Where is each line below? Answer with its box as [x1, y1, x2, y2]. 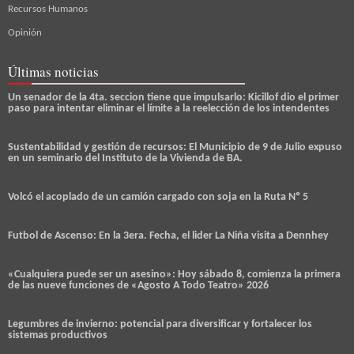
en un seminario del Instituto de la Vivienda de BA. [8, 153, 243, 165]
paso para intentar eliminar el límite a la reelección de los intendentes [8, 103, 330, 115]
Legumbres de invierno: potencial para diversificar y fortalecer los [8, 318, 312, 331]
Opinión [8, 28, 42, 39]
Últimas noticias [8, 62, 99, 81]
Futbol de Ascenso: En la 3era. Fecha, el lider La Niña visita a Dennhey [8, 230, 329, 243]
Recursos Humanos [8, 4, 88, 15]
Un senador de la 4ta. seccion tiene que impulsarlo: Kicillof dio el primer [8, 92, 339, 104]
